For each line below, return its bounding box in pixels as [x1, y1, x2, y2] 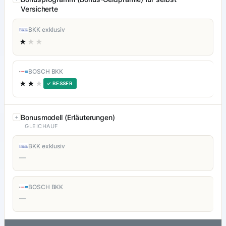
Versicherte [21, 5, 59, 14]
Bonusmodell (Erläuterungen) [21, 113, 115, 122]
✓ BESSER [46, 80, 73, 87]
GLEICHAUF [25, 123, 58, 130]
